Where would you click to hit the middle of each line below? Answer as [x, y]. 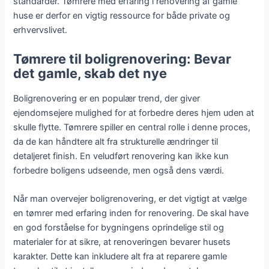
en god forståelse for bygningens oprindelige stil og [119, 228]
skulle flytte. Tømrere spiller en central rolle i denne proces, [132, 127]
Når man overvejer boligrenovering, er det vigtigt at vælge [130, 199]
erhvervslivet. [41, 30]
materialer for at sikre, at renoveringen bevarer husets [122, 242]
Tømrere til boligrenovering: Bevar [122, 59]
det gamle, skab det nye [90, 73]
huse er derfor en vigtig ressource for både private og [122, 16]
